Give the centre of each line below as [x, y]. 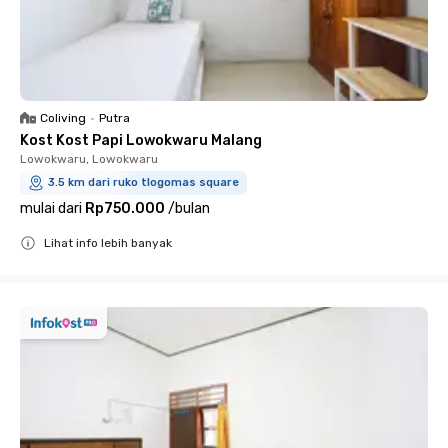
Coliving [63, 117]
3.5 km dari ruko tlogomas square [143, 182]
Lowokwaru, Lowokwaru [89, 158]
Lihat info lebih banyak [108, 242]
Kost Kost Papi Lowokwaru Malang [141, 140]
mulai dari [51, 208]
